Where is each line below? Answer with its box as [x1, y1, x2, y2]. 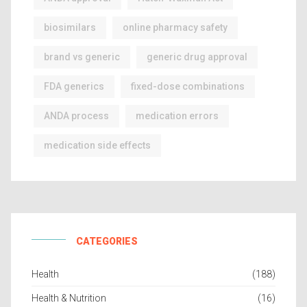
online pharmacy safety [123, 21, 228, 33]
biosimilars [44, 21, 96, 33]
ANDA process [44, 110, 109, 121]
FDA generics [44, 80, 104, 92]
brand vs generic [44, 51, 120, 62]
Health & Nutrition [32, 292, 106, 304]
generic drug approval [147, 51, 247, 62]
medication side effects [44, 139, 151, 151]
